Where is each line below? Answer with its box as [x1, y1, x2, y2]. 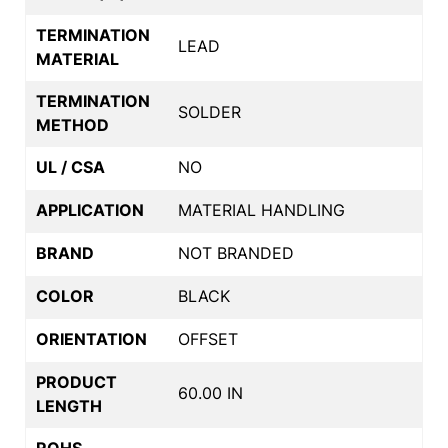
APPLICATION [36, 199, 144, 220]
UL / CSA [36, 156, 105, 177]
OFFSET [178, 328, 238, 349]
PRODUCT [36, 371, 117, 392]
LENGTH [36, 395, 102, 416]
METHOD [36, 114, 109, 135]
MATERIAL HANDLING [178, 199, 345, 220]
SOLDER [178, 101, 241, 122]
